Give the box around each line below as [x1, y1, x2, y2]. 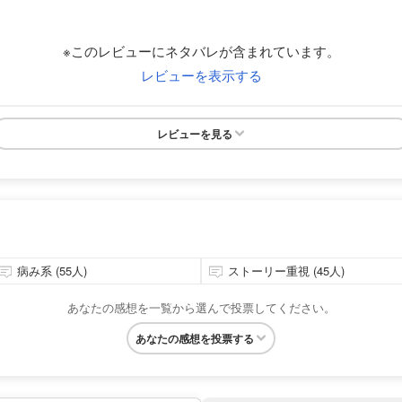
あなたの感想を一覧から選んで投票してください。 [66, 298, 336, 316]
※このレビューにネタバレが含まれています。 [62, 40, 340, 60]
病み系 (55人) [16, 261, 87, 279]
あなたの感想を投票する [135, 329, 254, 346]
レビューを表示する [140, 65, 262, 84]
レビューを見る [157, 125, 232, 142]
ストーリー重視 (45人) [228, 261, 345, 279]
